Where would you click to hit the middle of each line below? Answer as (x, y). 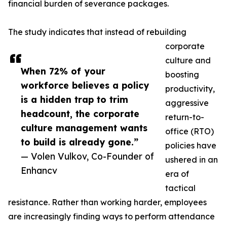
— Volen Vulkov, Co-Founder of (87, 156)
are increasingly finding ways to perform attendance (111, 217)
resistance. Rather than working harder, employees (107, 202)
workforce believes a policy (85, 85)
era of (177, 174)
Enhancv (39, 171)
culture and (188, 61)
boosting (182, 75)
